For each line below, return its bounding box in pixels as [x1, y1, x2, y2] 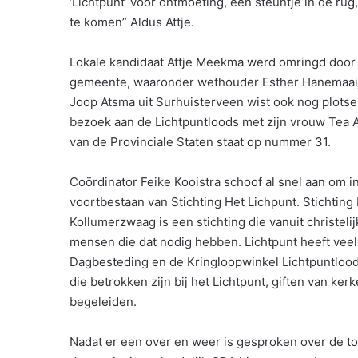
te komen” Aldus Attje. [70, 14, 194, 30]
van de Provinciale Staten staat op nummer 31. [70, 134, 331, 149]
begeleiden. [70, 294, 137, 309]
